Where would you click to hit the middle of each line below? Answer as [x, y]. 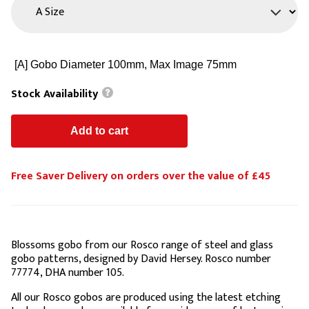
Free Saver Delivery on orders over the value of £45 [141, 177]
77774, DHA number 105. [68, 273]
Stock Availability [56, 94]
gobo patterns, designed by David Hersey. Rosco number [141, 259]
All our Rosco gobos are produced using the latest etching [146, 298]
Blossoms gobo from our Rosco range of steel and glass [142, 246]
